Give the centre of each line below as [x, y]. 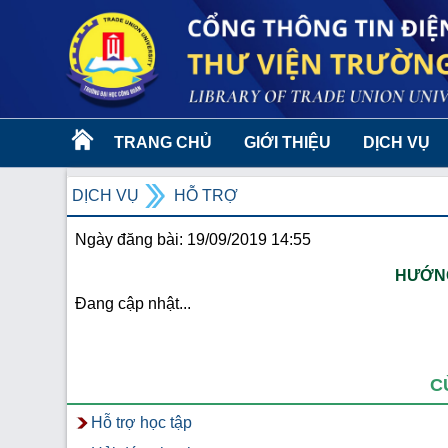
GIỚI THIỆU [288, 143]
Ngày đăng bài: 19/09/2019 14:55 [193, 240]
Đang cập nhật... [133, 304]
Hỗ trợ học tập [142, 423]
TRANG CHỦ [163, 143]
